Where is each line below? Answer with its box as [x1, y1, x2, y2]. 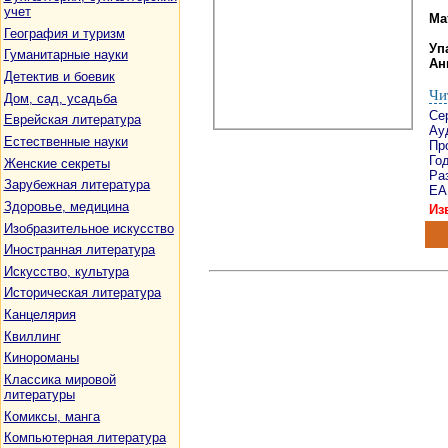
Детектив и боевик [3, 68, 115, 84]
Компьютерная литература [3, 430, 166, 446]
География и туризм [3, 25, 125, 41]
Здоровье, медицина [3, 198, 129, 214]
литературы [3, 387, 75, 403]
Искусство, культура [3, 263, 129, 279]
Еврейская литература [3, 112, 141, 128]
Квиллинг [3, 328, 61, 344]
